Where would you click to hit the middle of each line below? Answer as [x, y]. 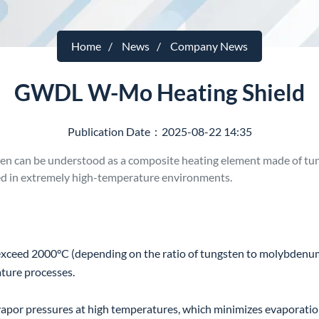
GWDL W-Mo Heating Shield [159, 92]
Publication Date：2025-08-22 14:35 [159, 131]
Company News [209, 46]
